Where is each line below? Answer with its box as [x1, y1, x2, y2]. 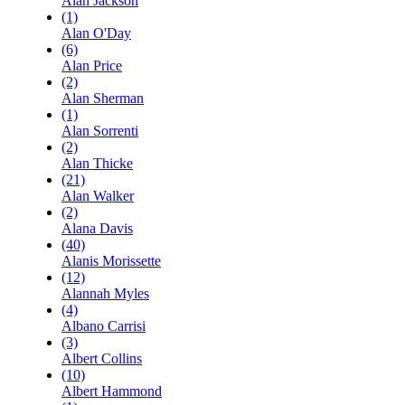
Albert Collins [61, 351, 142, 367]
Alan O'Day [61, 25, 131, 42]
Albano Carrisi [61, 318, 146, 334]
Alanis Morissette [61, 253, 161, 269]
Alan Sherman [61, 90, 144, 107]
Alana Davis [61, 221, 133, 237]
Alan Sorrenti [61, 123, 138, 139]
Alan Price [61, 58, 122, 74]
